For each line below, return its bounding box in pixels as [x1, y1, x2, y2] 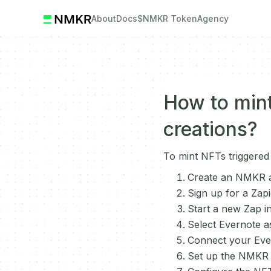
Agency [197, 13, 229, 24]
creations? [163, 117, 258, 141]
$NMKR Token [137, 13, 197, 24]
